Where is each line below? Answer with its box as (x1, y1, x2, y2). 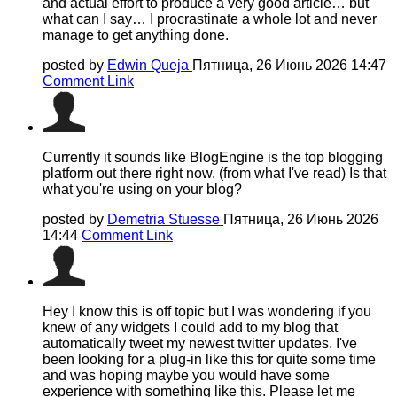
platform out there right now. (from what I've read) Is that (43, 166, 386, 182)
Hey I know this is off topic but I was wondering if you (43, 304, 371, 320)
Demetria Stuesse (107, 212, 223, 228)
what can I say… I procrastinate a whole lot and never (43, 12, 377, 27)
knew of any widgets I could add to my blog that (43, 320, 338, 336)
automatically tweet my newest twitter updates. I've (43, 336, 357, 352)
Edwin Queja (107, 58, 192, 74)
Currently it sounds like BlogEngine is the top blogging (43, 150, 383, 166)
